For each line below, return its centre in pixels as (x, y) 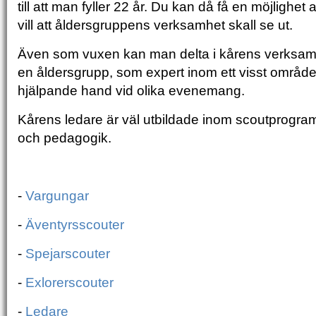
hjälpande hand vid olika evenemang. (133, 90)
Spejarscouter (68, 253)
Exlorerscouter (69, 282)
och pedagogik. (65, 138)
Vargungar (57, 195)
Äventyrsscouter (75, 224)
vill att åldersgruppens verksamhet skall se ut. (155, 25)
